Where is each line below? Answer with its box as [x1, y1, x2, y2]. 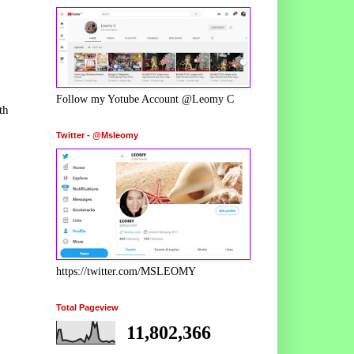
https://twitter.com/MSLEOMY [56, 265, 196, 277]
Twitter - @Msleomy [56, 130, 138, 140]
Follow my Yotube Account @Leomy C [56, 92, 234, 105]
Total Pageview [56, 302, 119, 312]
